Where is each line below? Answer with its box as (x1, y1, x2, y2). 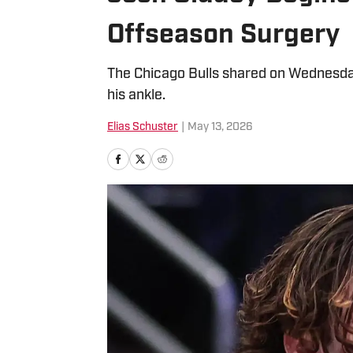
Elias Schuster (107, 121, 178, 133)
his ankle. (107, 88, 165, 103)
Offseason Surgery (107, 22, 340, 50)
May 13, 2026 (188, 121, 253, 133)
